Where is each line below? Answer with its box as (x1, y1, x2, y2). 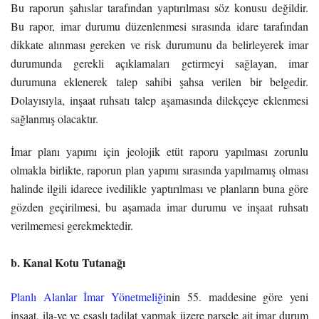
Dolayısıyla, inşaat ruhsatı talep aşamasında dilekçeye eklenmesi (11, 92, 308, 108)
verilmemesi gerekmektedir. (11, 217, 133, 233)
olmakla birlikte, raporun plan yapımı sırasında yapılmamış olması (11, 162, 308, 177)
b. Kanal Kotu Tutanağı (11, 253, 125, 271)
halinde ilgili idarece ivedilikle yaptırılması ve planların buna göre (11, 180, 308, 196)
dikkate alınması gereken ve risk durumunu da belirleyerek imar (11, 36, 308, 52)
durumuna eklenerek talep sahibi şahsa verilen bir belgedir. (11, 73, 308, 89)
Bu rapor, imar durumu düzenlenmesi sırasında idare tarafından (11, 18, 308, 33)
